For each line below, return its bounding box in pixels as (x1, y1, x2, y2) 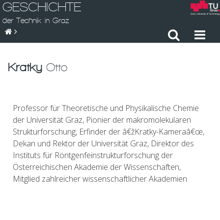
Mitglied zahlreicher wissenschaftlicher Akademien (13, 173, 187, 184)
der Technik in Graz (2, 16, 69, 25)
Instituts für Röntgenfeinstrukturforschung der (13, 150, 173, 161)
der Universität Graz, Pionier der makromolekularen (13, 114, 191, 125)
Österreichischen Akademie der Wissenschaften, (13, 162, 181, 172)
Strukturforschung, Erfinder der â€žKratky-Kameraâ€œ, (13, 126, 204, 137)
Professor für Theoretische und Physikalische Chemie (13, 103, 199, 113)
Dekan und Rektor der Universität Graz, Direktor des (13, 138, 194, 149)
